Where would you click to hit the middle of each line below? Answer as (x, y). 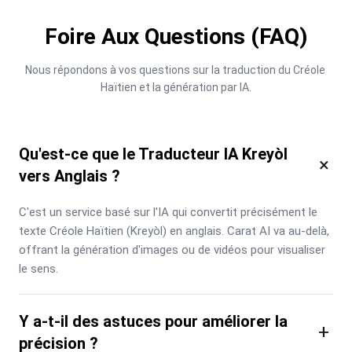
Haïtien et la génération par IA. (176, 87)
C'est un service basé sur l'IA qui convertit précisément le (168, 212)
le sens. (38, 268)
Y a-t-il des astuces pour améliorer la (153, 321)
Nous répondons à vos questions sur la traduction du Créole (175, 70)
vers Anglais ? (70, 176)
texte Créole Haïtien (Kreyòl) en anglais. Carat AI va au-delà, (174, 231)
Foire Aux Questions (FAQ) (176, 36)
